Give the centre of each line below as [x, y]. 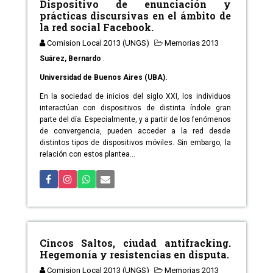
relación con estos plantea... [87, 154]
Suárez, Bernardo [71, 59]
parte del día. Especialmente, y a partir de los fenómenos [135, 120]
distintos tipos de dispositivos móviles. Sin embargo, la [135, 143]
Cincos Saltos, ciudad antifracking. [135, 243]
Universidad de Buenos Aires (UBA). [103, 78]
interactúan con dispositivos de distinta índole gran [135, 108]
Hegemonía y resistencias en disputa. [134, 255]
